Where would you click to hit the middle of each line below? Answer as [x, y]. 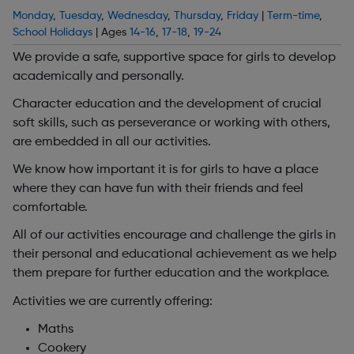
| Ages [111, 32]
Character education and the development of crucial [167, 105]
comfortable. [50, 208]
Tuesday [80, 15]
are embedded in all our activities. [112, 143]
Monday [33, 15]
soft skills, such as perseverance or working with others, [171, 124]
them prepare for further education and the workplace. [171, 274]
